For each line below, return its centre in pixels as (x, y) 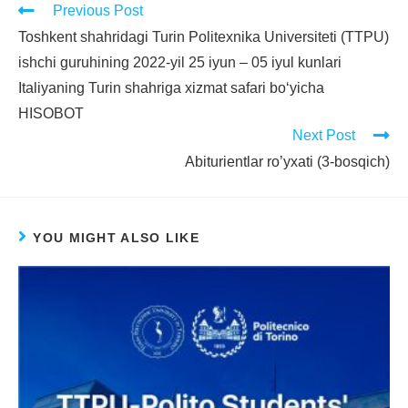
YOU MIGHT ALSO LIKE (117, 237)
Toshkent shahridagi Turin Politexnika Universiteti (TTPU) (204, 36)
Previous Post (98, 10)
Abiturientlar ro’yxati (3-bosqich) (287, 161)
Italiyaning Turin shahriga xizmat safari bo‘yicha (171, 87)
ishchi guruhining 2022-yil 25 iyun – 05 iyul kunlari (180, 62)
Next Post (324, 135)
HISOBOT (51, 113)
